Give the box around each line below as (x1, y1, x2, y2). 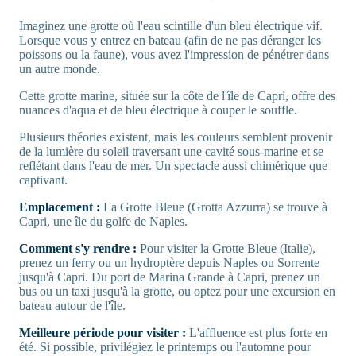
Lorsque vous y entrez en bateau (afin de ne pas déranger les (19, 33, 321, 48)
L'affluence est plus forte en (186, 326, 327, 340)
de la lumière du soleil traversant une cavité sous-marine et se (19, 145, 323, 159)
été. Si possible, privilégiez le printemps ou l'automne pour (19, 340, 311, 354)
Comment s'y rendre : (19, 242, 140, 256)
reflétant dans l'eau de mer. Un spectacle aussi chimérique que (19, 159, 327, 173)
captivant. (19, 173, 68, 188)
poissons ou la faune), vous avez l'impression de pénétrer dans (19, 48, 329, 62)
